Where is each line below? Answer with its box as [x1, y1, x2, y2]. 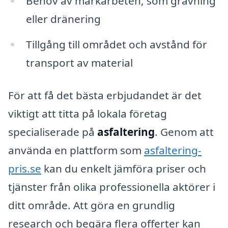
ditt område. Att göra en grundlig [8, 197, 175, 212]
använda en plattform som [8, 142, 144, 157]
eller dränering [25, 12, 101, 26]
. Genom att [155, 124, 214, 139]
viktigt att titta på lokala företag [8, 106, 167, 121]
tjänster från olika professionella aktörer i [8, 179, 215, 194]
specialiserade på [8, 124, 97, 139]
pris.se [8, 161, 41, 176]
